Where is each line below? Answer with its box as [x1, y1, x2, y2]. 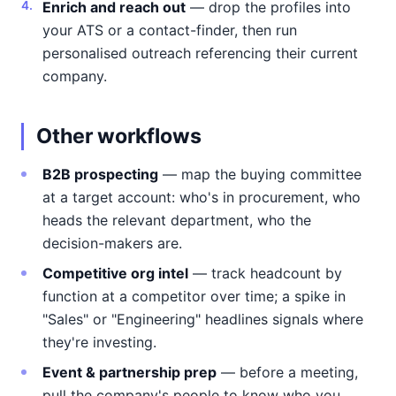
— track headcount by [188, 264, 342, 282]
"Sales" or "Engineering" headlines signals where [42, 310, 363, 328]
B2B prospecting [42, 165, 158, 183]
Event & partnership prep [42, 363, 217, 381]
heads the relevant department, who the [42, 211, 311, 229]
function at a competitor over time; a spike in [42, 287, 346, 305]
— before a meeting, [217, 363, 358, 381]
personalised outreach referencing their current [42, 44, 358, 62]
